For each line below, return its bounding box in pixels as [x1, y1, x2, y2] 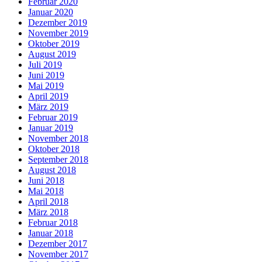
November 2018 [28, 133, 88, 144]
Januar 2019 [28, 123, 73, 133]
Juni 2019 [28, 70, 64, 81]
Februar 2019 [28, 112, 78, 123]
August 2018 [28, 165, 76, 175]
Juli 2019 [28, 60, 62, 70]
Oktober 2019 [28, 39, 80, 49]
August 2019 [28, 49, 76, 60]
